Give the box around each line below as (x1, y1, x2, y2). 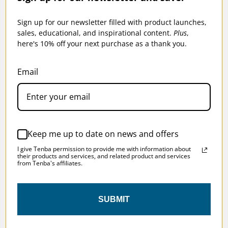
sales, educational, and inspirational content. (17, 27, 174, 38)
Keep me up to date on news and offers (27, 128, 179, 139)
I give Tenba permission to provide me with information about (17, 144, 191, 153)
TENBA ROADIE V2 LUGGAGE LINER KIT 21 (26, 59, 183, 72)
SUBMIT (98, 194, 130, 204)
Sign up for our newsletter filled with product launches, (17, 17, 207, 27)
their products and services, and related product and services (17, 151, 190, 160)
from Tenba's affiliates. (17, 158, 82, 167)
